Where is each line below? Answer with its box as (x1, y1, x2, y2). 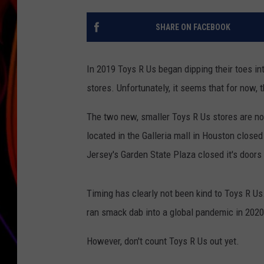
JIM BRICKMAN (201, 19, 254, 28)
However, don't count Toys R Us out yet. (87, 235, 239, 247)
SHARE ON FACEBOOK (155, 22, 230, 32)
